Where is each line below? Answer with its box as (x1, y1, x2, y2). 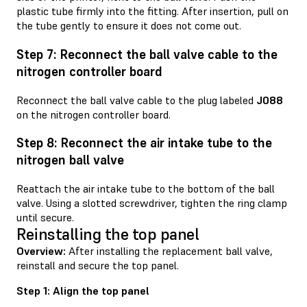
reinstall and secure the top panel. (16, 258, 179, 273)
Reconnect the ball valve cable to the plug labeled (16, 93, 256, 107)
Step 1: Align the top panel (16, 284, 149, 298)
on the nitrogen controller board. (16, 107, 171, 121)
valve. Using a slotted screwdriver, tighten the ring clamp (16, 196, 287, 210)
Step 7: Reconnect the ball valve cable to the (16, 46, 278, 62)
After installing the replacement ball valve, (66, 244, 273, 258)
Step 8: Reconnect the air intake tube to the (16, 135, 272, 151)
